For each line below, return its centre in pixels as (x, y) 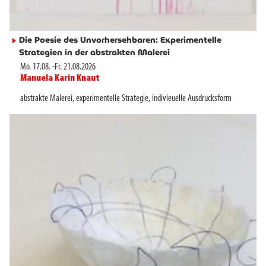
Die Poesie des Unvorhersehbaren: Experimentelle (120, 40)
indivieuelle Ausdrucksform (192, 98)
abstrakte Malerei (46, 98)
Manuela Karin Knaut (60, 78)
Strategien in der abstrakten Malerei (94, 53)
